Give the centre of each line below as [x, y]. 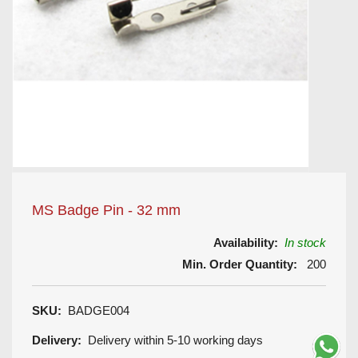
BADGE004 [95, 310]
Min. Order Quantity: [240, 264]
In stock [305, 243]
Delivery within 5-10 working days [175, 340]
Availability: [246, 243]
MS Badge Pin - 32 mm [106, 210]
